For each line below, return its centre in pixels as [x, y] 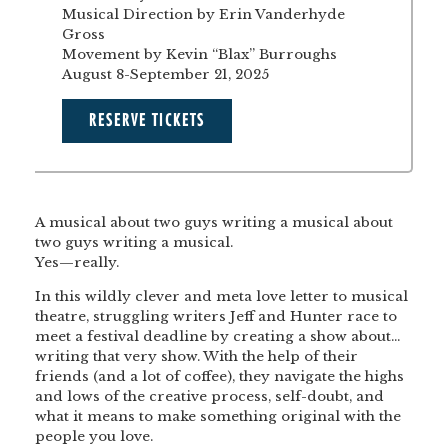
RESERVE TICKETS [146, 121]
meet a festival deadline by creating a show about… [217, 336]
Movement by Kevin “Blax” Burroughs [200, 55]
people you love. [94, 436]
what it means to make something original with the [218, 416]
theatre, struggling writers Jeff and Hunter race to [216, 316]
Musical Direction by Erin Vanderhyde [204, 15]
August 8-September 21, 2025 [166, 75]
